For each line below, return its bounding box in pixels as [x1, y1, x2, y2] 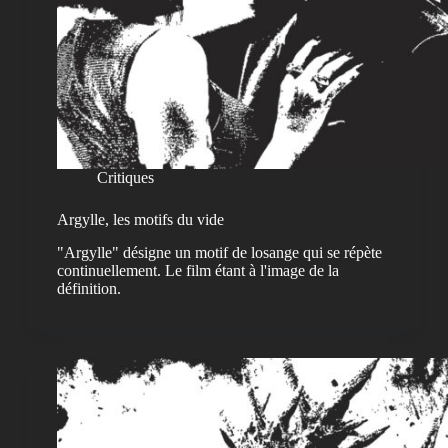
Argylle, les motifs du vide [56, 211, 224, 229]
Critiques [96, 169, 154, 187]
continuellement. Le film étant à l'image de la [56, 262, 339, 280]
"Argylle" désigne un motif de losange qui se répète [56, 244, 382, 262]
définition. [56, 280, 121, 298]
